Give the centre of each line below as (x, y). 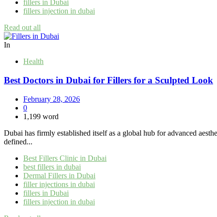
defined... (18, 141)
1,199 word (41, 116)
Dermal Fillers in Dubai (59, 175)
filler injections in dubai (59, 184)
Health (33, 62)
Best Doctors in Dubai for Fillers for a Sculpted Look (108, 80)
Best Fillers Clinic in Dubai (65, 158)
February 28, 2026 (52, 99)
